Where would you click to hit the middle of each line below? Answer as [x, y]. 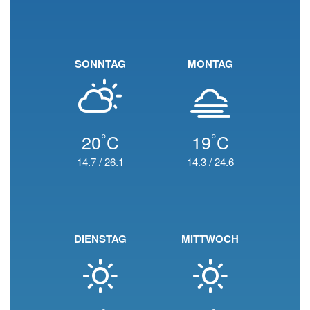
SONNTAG [100, 64]
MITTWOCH [210, 239]
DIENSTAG [100, 239]
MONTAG [210, 64]
